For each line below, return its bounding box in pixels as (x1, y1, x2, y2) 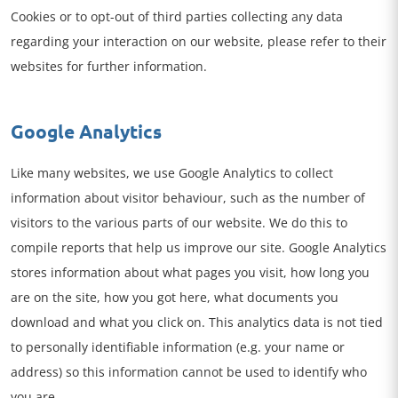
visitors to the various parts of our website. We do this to (11, 214, 347, 231)
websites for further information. (11, 58, 207, 75)
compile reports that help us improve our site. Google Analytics (11, 239, 386, 256)
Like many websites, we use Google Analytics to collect (11, 164, 333, 181)
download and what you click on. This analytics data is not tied (11, 314, 383, 330)
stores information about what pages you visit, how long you (11, 264, 370, 281)
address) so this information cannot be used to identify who (11, 363, 367, 380)
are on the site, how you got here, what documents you (11, 289, 338, 306)
